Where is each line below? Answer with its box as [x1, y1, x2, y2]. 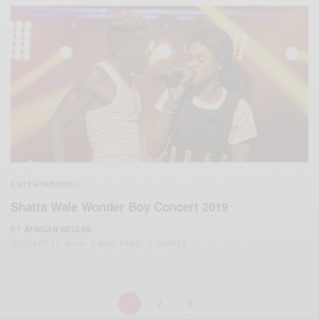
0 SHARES [147, 239, 187, 249]
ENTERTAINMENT [11, 178, 82, 190]
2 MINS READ [90, 239, 141, 249]
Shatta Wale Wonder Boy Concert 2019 [11, 198, 228, 216]
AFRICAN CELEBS [23, 224, 92, 235]
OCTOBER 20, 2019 [11, 239, 84, 249]
